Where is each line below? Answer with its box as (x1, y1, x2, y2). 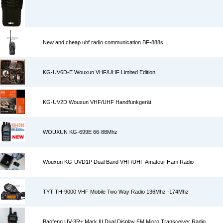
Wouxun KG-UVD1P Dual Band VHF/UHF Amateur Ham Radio (43, 159, 194, 165)
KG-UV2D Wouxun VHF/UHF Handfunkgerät (43, 99, 151, 105)
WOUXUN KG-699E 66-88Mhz (43, 129, 117, 135)
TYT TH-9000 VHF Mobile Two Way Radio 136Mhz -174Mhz (43, 189, 189, 195)
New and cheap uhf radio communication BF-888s (43, 39, 163, 45)
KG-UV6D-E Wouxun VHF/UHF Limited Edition (43, 69, 155, 75)
